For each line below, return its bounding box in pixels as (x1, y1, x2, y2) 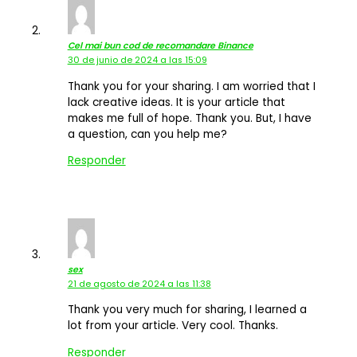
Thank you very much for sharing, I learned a (67, 302, 307, 318)
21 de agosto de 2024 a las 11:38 (67, 277, 211, 290)
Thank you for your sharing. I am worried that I (67, 78, 316, 94)
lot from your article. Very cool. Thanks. (67, 318, 278, 334)
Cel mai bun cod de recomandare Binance (67, 39, 253, 52)
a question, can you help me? (67, 126, 227, 142)
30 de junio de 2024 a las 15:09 (67, 53, 207, 66)
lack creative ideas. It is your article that (67, 94, 285, 110)
